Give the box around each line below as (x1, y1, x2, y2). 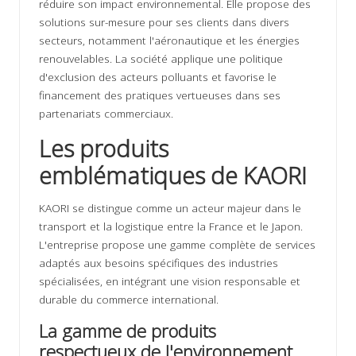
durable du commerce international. (39, 291, 219, 307)
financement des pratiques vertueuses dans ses (39, 87, 281, 103)
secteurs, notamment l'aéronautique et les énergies (39, 32, 300, 48)
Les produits (39, 132, 168, 164)
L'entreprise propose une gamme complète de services (39, 236, 315, 252)
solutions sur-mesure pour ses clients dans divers (39, 14, 289, 29)
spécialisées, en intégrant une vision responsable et (39, 273, 300, 288)
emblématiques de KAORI (39, 159, 307, 191)
